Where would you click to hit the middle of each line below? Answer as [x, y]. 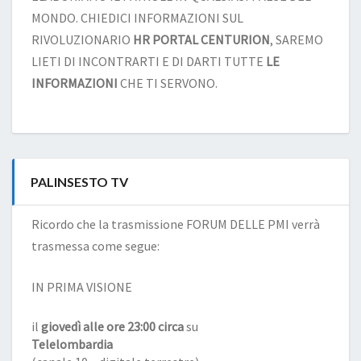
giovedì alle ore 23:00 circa [112, 326]
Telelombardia [72, 344]
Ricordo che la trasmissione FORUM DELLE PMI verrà [176, 224]
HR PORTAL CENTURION [201, 39]
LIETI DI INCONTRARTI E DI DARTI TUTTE [149, 61]
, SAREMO [297, 39]
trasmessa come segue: [95, 246]
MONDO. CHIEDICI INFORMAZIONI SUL [137, 18]
